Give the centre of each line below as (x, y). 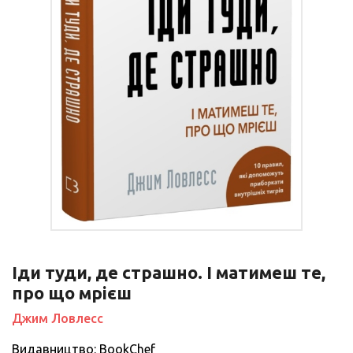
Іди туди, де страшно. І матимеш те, (169, 272)
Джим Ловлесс (58, 318)
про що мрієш (72, 292)
